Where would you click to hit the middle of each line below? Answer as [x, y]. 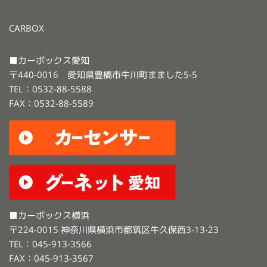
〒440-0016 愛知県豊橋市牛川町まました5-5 [103, 74]
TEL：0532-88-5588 [50, 89]
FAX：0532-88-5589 [51, 103]
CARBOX [27, 28]
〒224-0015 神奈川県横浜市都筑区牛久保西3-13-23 [114, 229]
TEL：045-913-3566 [50, 244]
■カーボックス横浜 [49, 215]
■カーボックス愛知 [49, 60]
